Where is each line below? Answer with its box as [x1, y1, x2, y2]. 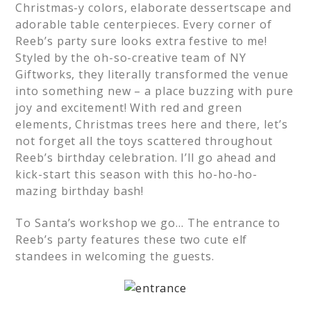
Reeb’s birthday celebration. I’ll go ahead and [15, 150, 276, 165]
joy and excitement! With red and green [15, 100, 242, 115]
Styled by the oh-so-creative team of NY [15, 50, 246, 65]
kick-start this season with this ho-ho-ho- [15, 167, 258, 182]
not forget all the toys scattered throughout [15, 133, 273, 149]
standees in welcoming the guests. [15, 249, 215, 264]
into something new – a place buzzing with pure [15, 83, 294, 99]
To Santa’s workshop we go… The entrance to [15, 215, 281, 230]
